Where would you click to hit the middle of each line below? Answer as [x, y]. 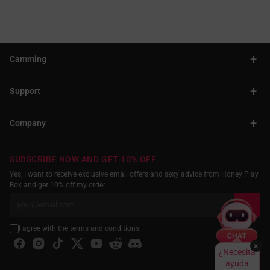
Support [25, 91]
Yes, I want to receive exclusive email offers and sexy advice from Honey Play [134, 174]
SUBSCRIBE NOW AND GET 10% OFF [83, 159]
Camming [28, 59]
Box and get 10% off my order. [58, 185]
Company [28, 123]
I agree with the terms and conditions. [80, 228]
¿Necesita [237, 252]
